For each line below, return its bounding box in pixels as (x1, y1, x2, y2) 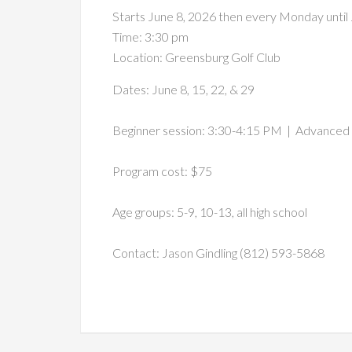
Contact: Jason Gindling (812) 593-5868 (112, 245, 324, 260)
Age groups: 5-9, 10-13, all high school (112, 204, 307, 219)
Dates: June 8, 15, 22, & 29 (112, 82, 255, 97)
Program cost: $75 (112, 163, 212, 178)
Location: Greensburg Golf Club (112, 49, 280, 64)
